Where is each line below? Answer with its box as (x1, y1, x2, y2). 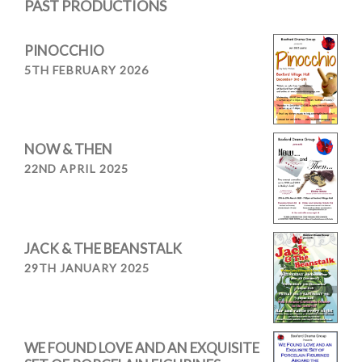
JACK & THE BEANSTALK (24, 239, 182, 257)
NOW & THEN (24, 141, 112, 158)
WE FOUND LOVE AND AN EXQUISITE (24, 339, 259, 357)
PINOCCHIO (24, 42, 104, 59)
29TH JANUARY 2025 (24, 260, 149, 275)
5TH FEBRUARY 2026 (24, 63, 149, 77)
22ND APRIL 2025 (24, 162, 128, 176)
